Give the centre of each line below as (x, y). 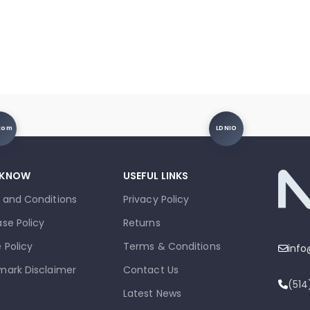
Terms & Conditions (172, 246)
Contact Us (151, 270)
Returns (142, 222)
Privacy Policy (156, 199)
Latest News (152, 293)
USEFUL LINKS (156, 175)
